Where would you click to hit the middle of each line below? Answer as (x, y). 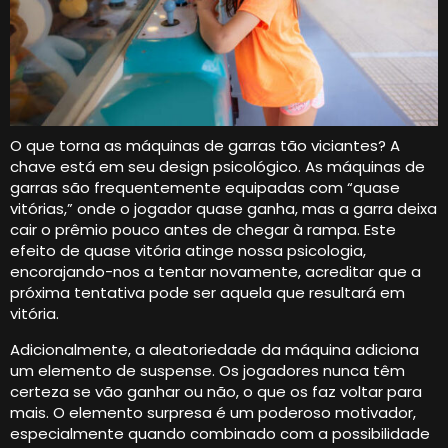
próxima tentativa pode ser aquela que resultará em (207, 293)
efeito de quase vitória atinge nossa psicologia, (188, 251)
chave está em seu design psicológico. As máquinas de (217, 167)
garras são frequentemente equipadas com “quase (205, 188)
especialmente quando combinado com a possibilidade (220, 433)
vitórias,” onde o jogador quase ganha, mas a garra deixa (223, 209)
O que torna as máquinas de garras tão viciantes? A (205, 146)
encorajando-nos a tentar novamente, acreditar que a (215, 272)
